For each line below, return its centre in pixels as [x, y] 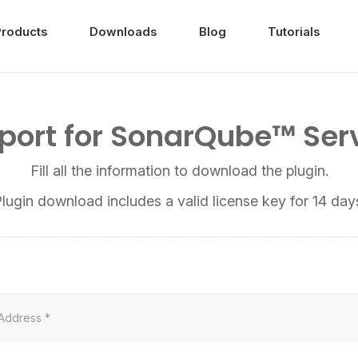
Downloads [123, 32]
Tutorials [294, 32]
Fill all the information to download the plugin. [179, 171]
